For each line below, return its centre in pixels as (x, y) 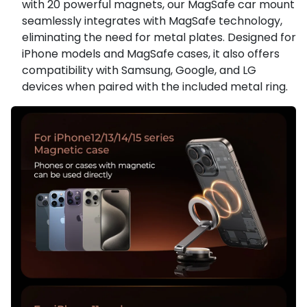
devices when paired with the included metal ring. (155, 86)
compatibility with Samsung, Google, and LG (139, 70)
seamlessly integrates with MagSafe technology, (152, 21)
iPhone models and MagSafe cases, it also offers (151, 53)
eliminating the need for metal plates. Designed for (159, 37)
